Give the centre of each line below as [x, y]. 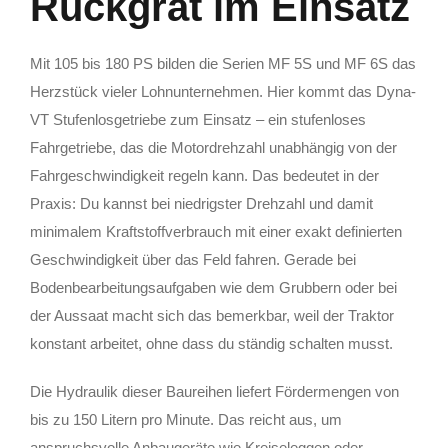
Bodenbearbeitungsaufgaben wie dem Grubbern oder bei [213, 288]
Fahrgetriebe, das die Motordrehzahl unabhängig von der [213, 148]
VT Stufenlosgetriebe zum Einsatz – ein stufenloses [198, 120]
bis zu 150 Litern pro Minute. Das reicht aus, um [186, 420]
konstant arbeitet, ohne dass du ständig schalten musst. [211, 344]
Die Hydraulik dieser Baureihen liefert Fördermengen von [214, 392]
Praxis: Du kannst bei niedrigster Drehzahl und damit [201, 204]
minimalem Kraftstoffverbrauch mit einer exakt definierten [216, 232]
